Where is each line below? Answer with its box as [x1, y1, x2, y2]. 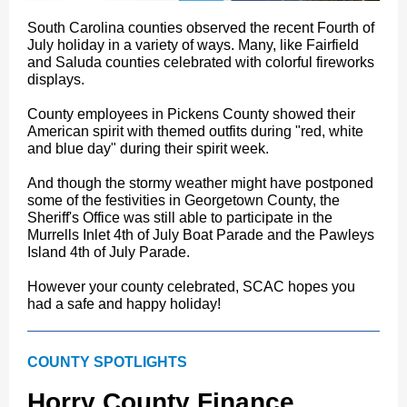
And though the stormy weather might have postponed [27, 175, 373, 191]
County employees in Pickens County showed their [27, 106, 355, 122]
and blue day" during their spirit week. [27, 141, 269, 156]
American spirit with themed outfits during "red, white [27, 124, 363, 139]
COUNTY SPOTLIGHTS [27, 354, 187, 370]
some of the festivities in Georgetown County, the [27, 193, 340, 208]
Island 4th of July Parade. [27, 244, 190, 260]
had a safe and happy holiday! [27, 296, 221, 312]
